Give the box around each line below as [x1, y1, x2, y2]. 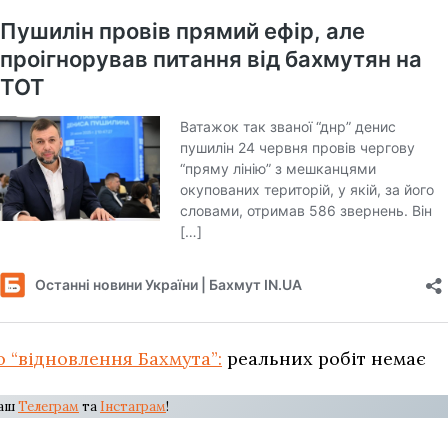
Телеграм [18, 398, 79, 415]
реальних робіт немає [222, 347, 426, 370]
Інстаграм [100, 398, 166, 415]
